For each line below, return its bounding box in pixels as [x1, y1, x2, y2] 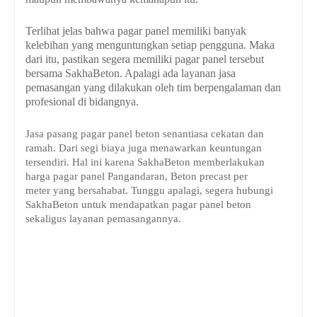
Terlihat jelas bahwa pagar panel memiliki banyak [25, 25, 246, 38]
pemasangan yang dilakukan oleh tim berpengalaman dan [25, 81, 281, 94]
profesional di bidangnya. [25, 96, 139, 108]
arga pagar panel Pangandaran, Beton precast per [31, 171, 248, 183]
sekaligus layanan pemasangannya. [25, 213, 181, 225]
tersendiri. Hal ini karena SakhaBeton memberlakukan [25, 156, 265, 168]
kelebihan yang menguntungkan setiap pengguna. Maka [25, 39, 275, 52]
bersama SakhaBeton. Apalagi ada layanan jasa [25, 67, 236, 80]
